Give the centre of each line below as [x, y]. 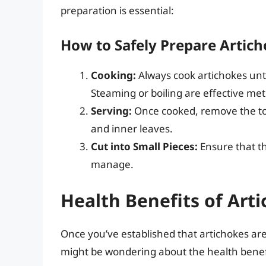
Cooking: [113, 75]
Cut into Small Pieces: [144, 146]
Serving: [111, 110]
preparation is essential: [117, 11]
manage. [112, 164]
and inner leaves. [132, 128]
